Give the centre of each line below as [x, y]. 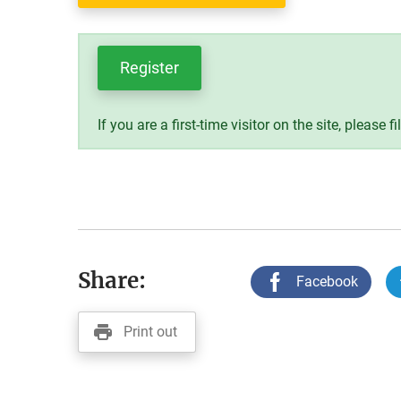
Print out [150, 332]
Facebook [327, 282]
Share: [112, 280]
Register [149, 68]
